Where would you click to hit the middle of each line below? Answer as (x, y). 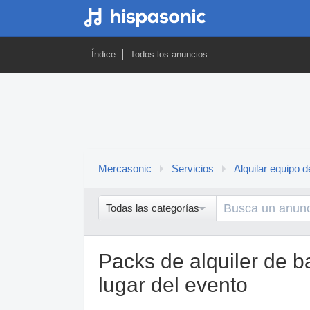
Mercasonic (125, 169)
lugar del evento (173, 285)
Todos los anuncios (169, 54)
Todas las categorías (153, 208)
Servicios (193, 169)
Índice (103, 54)
